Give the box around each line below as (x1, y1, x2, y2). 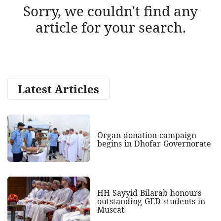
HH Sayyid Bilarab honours (97, 187, 201, 199)
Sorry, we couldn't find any (23, 1, 198, 20)
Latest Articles (18, 81, 99, 96)
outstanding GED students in (97, 196, 205, 207)
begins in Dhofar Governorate (97, 138, 211, 149)
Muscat (97, 204, 124, 216)
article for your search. (35, 17, 186, 37)
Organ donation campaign (97, 129, 196, 141)
